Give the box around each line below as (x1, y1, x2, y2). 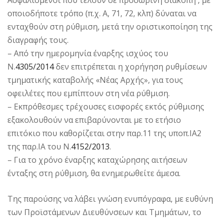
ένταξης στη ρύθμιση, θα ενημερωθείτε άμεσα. (7, 167, 181, 179)
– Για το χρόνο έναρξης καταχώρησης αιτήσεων (7, 154, 187, 165)
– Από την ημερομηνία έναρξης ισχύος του (7, 47, 168, 59)
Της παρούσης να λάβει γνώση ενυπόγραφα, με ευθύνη (7, 193, 213, 204)
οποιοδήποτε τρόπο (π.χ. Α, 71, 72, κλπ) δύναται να (7, 7, 196, 19)
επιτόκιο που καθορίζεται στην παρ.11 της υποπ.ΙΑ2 (7, 127, 201, 139)
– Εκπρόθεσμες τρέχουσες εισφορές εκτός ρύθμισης (7, 101, 204, 112)
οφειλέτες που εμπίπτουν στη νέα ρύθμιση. (7, 87, 170, 99)
